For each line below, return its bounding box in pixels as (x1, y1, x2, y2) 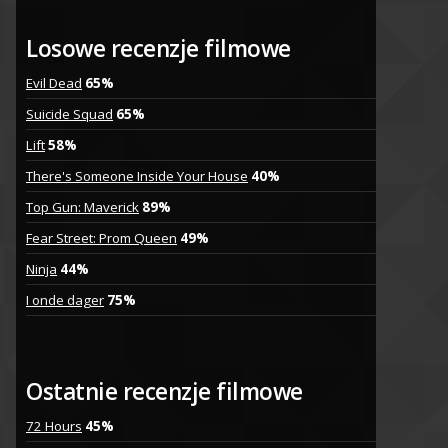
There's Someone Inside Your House (26, 167, 248, 186)
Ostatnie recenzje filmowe (26, 376, 303, 408)
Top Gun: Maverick (26, 198, 139, 217)
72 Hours (26, 417, 82, 436)
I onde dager (26, 291, 104, 310)
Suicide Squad (26, 105, 113, 124)
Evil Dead (26, 74, 82, 93)
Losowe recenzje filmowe (26, 33, 291, 65)
